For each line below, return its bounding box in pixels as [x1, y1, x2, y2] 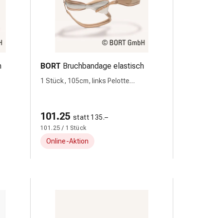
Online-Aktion [46, 137, 89, 145]
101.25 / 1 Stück [40, 125, 87, 131]
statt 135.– [73, 113, 109, 121]
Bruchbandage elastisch [63, 61, 144, 71]
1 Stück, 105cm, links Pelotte [40, 77, 129, 85]
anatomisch [40, 87, 77, 95]
